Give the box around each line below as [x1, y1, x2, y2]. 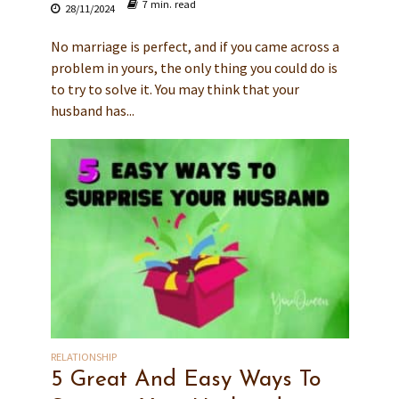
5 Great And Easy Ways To [50, 368, 321, 391]
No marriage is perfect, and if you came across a [50, 37, 339, 56]
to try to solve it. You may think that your [50, 80, 299, 99]
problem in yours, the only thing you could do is [50, 59, 338, 77]
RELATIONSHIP [50, 349, 117, 363]
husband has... [50, 102, 134, 120]
